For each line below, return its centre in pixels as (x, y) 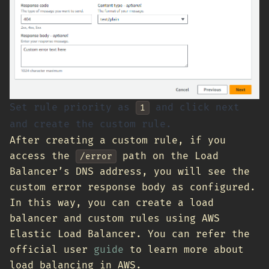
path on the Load (168, 156)
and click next (195, 107)
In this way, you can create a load (112, 203)
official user (52, 249)
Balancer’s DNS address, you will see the (130, 171)
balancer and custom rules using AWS (115, 218)
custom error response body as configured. (133, 187)
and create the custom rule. (91, 124)
